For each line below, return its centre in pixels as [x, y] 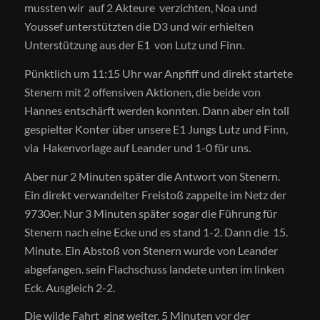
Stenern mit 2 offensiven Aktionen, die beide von [142, 91]
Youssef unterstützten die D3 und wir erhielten [139, 26]
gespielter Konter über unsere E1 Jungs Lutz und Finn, [156, 129]
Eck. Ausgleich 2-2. [69, 287]
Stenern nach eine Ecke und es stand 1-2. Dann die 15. [156, 231]
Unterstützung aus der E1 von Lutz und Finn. [134, 45]
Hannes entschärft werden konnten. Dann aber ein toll [156, 110]
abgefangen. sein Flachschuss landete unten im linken [154, 269]
